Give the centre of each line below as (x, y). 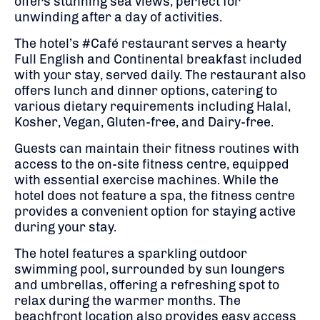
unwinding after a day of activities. (118, 17)
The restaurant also (245, 75)
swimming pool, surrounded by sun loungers (150, 269)
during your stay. (65, 227)
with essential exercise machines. (117, 180)
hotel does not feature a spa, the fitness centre (155, 195)
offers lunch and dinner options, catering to (146, 90)
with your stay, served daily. (98, 75)
